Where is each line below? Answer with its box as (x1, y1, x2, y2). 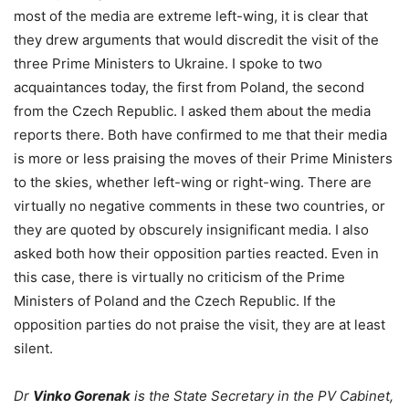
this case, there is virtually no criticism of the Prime (14, 268, 345, 286)
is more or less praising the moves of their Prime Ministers (14, 150, 393, 167)
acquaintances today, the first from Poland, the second (14, 79, 364, 96)
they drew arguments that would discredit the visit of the (14, 31, 379, 48)
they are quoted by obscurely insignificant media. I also (14, 221, 369, 238)
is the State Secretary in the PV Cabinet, (131, 387, 393, 404)
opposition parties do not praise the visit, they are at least (14, 316, 385, 333)
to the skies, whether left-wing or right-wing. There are (14, 173, 372, 191)
